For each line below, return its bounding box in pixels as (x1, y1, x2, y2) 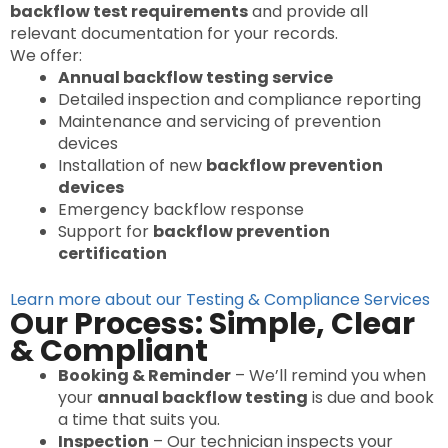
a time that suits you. (58, 408, 220, 432)
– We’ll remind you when (231, 364, 426, 388)
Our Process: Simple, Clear (10, 303, 415, 346)
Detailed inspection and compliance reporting (58, 88, 421, 112)
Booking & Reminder (58, 364, 231, 388)
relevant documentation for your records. (10, 22, 338, 46)
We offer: (10, 44, 82, 68)
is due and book (308, 386, 434, 410)
